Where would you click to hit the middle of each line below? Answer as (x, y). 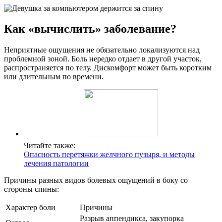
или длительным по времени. (54, 77)
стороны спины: (31, 189)
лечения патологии (56, 164)
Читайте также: (50, 146)
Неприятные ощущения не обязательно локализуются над (102, 50)
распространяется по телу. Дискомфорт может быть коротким (108, 68)
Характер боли (30, 208)
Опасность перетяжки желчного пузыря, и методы (109, 155)
